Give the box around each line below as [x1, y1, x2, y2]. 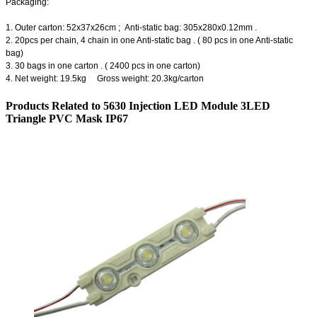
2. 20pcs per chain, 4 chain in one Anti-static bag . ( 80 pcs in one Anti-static [6, 35, 293, 46]
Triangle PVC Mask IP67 [6, 112, 128, 125]
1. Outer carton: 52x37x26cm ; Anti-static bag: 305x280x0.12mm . [6, 23, 257, 33]
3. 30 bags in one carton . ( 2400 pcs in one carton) [6, 61, 200, 71]
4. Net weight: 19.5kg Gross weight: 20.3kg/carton [6, 74, 204, 84]
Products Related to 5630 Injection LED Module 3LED [6, 99, 270, 112]
